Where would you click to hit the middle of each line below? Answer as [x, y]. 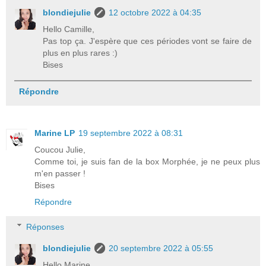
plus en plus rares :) [80, 53]
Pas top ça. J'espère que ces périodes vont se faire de [147, 41]
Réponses [45, 227]
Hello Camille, [69, 29]
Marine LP [55, 133]
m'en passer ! [60, 173]
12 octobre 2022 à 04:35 [155, 12]
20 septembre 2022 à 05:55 [161, 248]
